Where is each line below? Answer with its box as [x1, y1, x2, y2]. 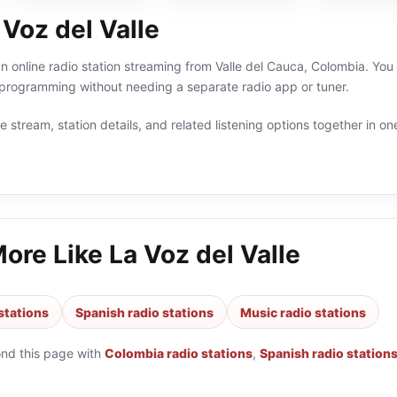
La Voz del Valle [109, 239, 300, 269]
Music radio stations [240, 304, 366, 320]
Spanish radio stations [75, 304, 214, 320]
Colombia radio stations [105, 346, 253, 361]
